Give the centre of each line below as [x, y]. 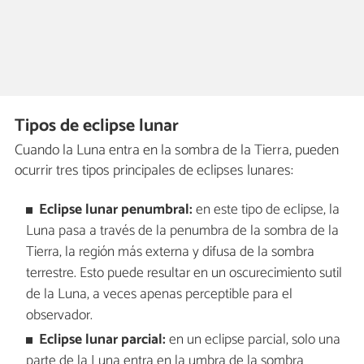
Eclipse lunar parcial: [103, 340]
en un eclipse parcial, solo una [253, 340]
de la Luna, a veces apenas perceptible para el [159, 294]
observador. [59, 315]
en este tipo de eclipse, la [266, 210]
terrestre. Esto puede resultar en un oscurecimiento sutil [184, 273]
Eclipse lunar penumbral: [116, 210]
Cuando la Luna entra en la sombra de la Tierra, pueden [177, 151]
